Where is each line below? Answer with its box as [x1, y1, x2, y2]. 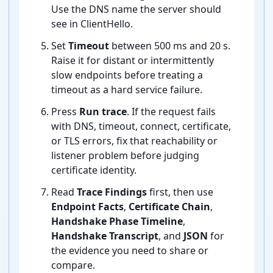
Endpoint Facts [51, 200, 124, 214]
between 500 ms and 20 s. [109, 39, 230, 53]
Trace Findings [77, 185, 147, 199]
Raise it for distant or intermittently [51, 54, 214, 68]
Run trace [79, 105, 127, 119]
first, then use [147, 185, 213, 199]
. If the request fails [127, 105, 216, 119]
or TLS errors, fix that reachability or [51, 134, 218, 148]
